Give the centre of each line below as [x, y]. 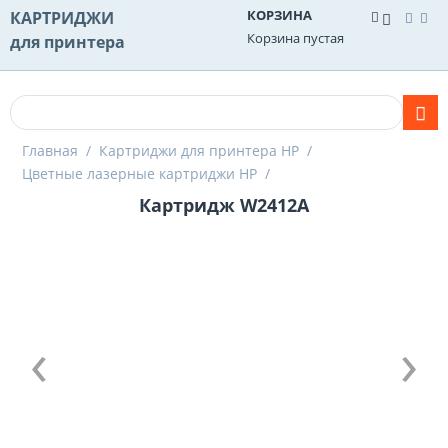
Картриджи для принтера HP [199, 150]
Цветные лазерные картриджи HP [139, 173]
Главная [50, 150]
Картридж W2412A [224, 205]
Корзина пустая [295, 38]
